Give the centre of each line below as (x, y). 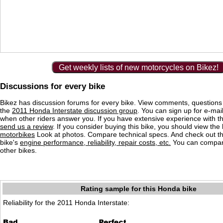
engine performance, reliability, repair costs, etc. (95, 143)
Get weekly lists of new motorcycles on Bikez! (138, 67)
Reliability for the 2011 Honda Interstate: (66, 203)
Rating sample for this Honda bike (138, 189)
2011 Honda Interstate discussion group (75, 111)
